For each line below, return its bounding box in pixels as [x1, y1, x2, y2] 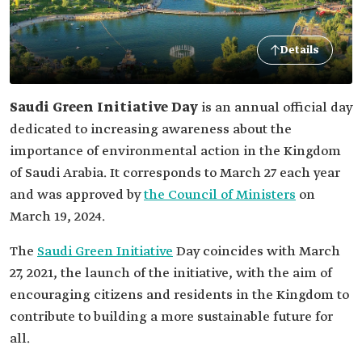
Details [280, 43, 319, 57]
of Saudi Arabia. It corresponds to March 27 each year [10, 165, 340, 182]
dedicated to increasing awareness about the [10, 121, 292, 138]
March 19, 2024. [10, 208, 105, 225]
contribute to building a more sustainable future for [10, 309, 333, 326]
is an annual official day [198, 99, 352, 116]
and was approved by [10, 187, 144, 204]
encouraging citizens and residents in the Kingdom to [10, 287, 349, 304]
